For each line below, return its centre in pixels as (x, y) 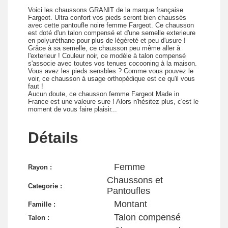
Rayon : (40, 167)
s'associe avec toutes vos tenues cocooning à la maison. (112, 64)
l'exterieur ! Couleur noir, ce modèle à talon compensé (107, 56)
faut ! (36, 87)
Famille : (42, 205)
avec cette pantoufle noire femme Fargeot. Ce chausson (111, 25)
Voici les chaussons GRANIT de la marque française (106, 10)
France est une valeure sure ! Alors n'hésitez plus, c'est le (113, 102)
